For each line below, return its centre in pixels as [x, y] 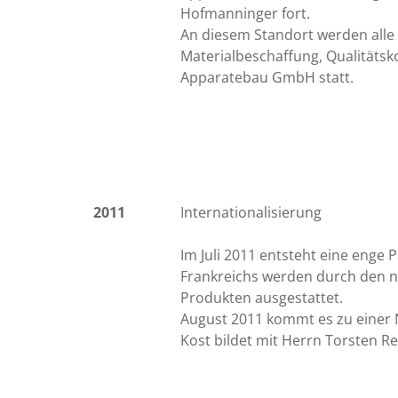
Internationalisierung [251, 213]
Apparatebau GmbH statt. [267, 78]
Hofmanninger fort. [246, 14]
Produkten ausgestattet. [262, 298]
